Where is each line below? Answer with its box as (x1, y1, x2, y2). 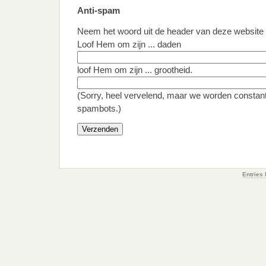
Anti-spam (77, 5, 120, 15)
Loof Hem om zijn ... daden (77, 39, 181, 49)
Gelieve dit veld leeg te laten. (77, 125, 170, 133)
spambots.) (77, 103, 121, 113)
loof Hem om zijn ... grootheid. (77, 65, 192, 75)
